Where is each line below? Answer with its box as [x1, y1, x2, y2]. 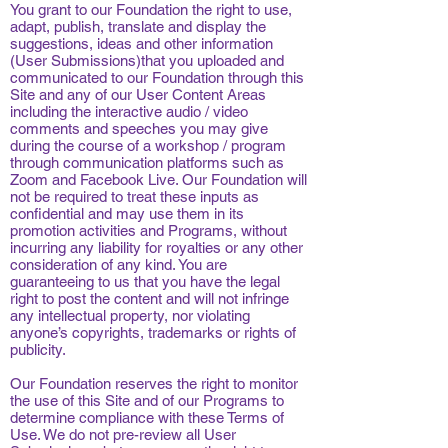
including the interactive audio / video [10, 103, 248, 120]
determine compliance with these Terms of [10, 409, 284, 426]
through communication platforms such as [10, 154, 284, 171]
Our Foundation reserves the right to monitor [10, 375, 298, 392]
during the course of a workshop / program [10, 137, 286, 154]
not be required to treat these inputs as [10, 188, 259, 205]
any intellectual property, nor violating [10, 307, 250, 324]
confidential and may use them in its [10, 205, 244, 222]
